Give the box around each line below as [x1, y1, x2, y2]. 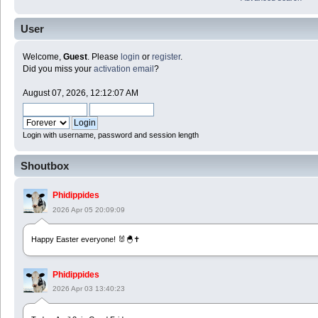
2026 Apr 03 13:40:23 [53, 284, 125, 292]
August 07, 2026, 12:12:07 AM [23, 88, 138, 99]
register [152, 52, 180, 62]
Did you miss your [23, 64, 94, 75]
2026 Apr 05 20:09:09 [53, 205, 125, 214]
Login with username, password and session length [23, 131, 199, 140]
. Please [87, 52, 121, 62]
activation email [94, 64, 154, 75]
